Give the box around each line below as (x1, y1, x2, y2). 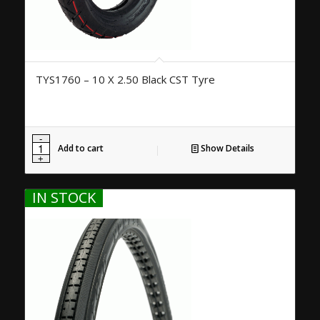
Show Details (198, 141, 254, 154)
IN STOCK (31, 187, 96, 207)
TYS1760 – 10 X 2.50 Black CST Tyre (35, 71, 215, 86)
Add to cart (57, 141, 104, 154)
